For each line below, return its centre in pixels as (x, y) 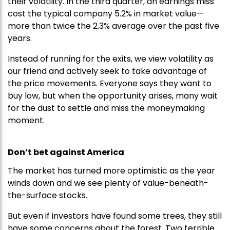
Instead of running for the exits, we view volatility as (111, 59)
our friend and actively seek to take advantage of (107, 71)
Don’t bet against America (66, 152)
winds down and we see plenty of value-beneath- (108, 183)
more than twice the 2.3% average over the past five (113, 26)
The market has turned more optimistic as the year (111, 171)
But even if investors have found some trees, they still (115, 216)
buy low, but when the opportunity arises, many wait (113, 96)
